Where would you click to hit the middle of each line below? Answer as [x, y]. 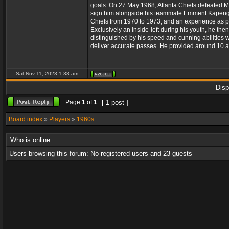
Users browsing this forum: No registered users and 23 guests [101, 154]
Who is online [30, 140]
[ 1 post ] [115, 102]
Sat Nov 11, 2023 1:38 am [47, 73]
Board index [26, 119]
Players [60, 119]
